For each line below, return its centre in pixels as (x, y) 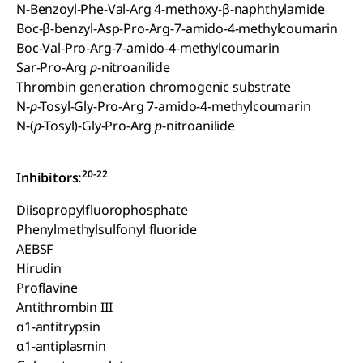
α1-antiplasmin (61, 346)
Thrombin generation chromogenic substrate (154, 87)
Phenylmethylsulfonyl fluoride (107, 229)
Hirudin (39, 268)
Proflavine (47, 288)
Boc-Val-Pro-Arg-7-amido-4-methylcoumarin (148, 48)
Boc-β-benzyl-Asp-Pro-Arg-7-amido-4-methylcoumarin (177, 28)
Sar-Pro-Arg (53, 67)
